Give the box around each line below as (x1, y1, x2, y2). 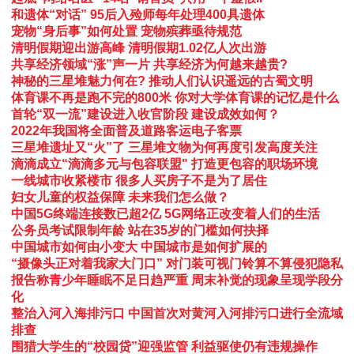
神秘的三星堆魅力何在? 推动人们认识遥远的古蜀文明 (11, 73, 313, 88)
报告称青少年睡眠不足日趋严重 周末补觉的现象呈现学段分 (11, 273, 343, 287)
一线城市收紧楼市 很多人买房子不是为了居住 (11, 173, 267, 187)
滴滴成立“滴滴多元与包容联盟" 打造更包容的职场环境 (11, 156, 318, 171)
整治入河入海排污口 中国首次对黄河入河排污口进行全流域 (11, 306, 343, 320)
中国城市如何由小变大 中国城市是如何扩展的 (11, 239, 267, 254)
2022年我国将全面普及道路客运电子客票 (11, 123, 242, 137)
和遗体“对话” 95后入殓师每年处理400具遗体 (11, 7, 265, 21)
